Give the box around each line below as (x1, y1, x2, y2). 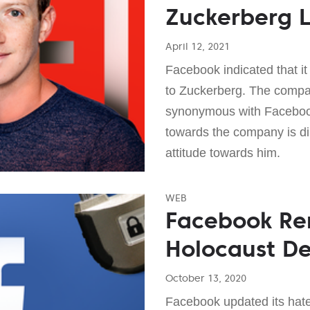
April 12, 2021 (165, 39, 230, 53)
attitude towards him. (165, 145, 280, 160)
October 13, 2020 (165, 271, 246, 284)
